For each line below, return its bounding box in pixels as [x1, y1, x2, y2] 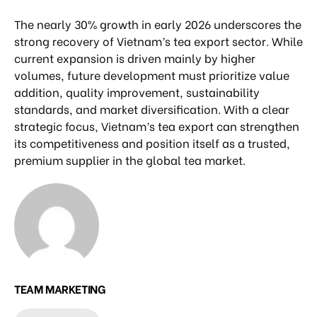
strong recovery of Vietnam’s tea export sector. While [14, 32, 303, 49]
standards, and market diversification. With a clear [14, 100, 289, 117]
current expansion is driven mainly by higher [14, 49, 255, 66]
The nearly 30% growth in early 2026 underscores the [14, 15, 301, 32]
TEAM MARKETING [14, 279, 105, 296]
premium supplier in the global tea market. [14, 151, 246, 168]
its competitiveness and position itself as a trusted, [14, 134, 290, 151]
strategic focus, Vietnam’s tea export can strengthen [14, 117, 299, 134]
